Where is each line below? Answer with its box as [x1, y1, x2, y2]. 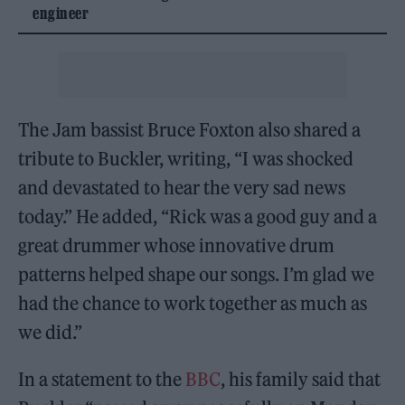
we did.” [18, 321, 83, 344]
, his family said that [221, 368, 381, 391]
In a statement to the [18, 368, 186, 391]
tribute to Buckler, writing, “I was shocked [18, 147, 354, 170]
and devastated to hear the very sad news [18, 176, 346, 199]
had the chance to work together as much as [18, 292, 368, 315]
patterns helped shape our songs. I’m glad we [18, 263, 375, 286]
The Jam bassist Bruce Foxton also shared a [18, 118, 362, 141]
